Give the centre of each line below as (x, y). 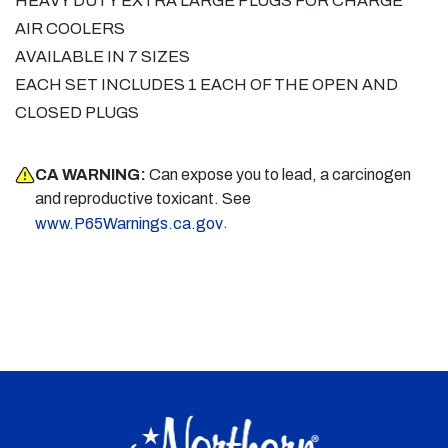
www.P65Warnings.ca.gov (129, 223)
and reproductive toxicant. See (143, 198)
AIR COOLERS (70, 28)
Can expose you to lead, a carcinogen (280, 174)
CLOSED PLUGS (77, 112)
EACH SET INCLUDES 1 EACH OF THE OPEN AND (206, 84)
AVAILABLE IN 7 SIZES (102, 56)
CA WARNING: (90, 174)
